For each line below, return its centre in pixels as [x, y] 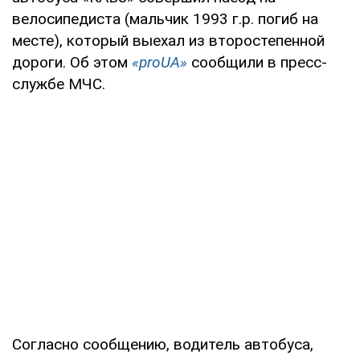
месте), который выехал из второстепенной [168, 40]
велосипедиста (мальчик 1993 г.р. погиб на [165, 18]
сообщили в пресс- [257, 62]
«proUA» [160, 62]
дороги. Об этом [72, 62]
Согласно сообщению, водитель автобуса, [163, 344]
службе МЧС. [59, 84]
